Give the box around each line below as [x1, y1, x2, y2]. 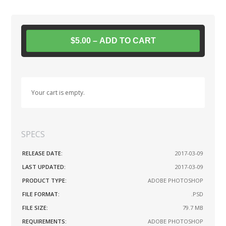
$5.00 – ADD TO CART [70, 36, 156, 45]
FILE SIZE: [22, 204, 48, 212]
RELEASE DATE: [22, 149, 63, 157]
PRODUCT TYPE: [22, 177, 67, 185]
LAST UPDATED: [22, 163, 66, 171]
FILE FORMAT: [22, 190, 60, 198]
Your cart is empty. [31, 88, 85, 97]
